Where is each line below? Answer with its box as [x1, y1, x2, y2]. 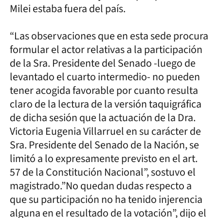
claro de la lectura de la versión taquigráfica [10, 96, 201, 112]
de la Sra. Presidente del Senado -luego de [10, 55, 196, 71]
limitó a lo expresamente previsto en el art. [10, 150, 198, 166]
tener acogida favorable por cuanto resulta [10, 82, 198, 98]
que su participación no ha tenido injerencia [10, 191, 202, 207]
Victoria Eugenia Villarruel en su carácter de [10, 123, 201, 139]
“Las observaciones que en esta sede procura [10, 28, 208, 44]
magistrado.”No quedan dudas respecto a [10, 178, 192, 194]
